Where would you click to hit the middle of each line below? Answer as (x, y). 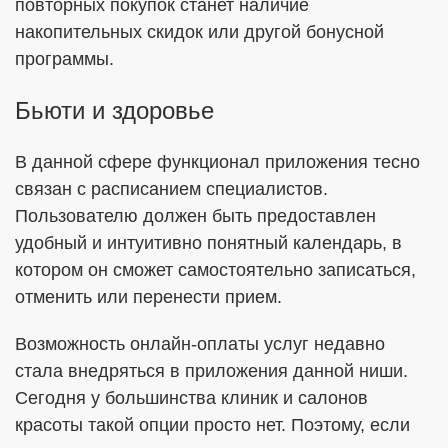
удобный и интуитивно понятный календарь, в (208, 243)
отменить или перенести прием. (148, 297)
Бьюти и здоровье (114, 110)
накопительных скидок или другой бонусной (199, 32)
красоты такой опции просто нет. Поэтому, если (212, 425)
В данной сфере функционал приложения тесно (217, 162)
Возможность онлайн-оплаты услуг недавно (200, 344)
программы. (64, 59)
